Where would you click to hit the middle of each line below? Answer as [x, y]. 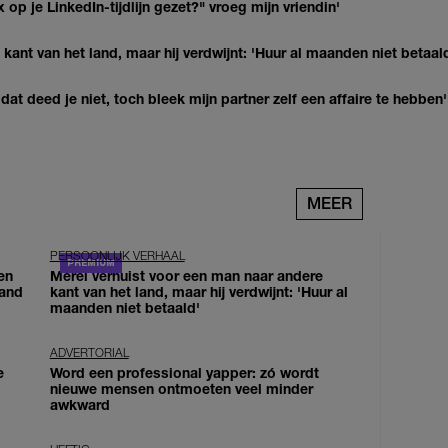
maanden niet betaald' [124, 307]
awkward [79, 404]
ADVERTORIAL [89, 352]
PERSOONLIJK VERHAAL [117, 255]
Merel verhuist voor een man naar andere [186, 275]
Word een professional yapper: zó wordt [184, 372]
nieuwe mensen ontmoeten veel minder [181, 388]
